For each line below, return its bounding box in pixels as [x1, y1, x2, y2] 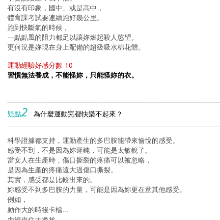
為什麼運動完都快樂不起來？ [33, 109, 123, 119]
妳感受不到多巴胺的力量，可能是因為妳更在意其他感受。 [7, 185, 186, 194]
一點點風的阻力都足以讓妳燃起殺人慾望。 [7, 32, 138, 42]
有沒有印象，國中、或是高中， [7, 3, 104, 13]
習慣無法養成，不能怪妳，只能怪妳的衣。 [7, 70, 138, 80]
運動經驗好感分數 [7, 60, 62, 70]
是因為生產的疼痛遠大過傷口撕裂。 [7, 165, 117, 175]
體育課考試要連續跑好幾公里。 [7, 13, 104, 23]
